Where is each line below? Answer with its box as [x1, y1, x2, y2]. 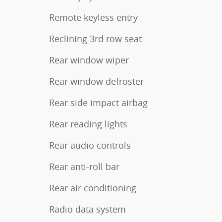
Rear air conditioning [49, 181, 136, 194]
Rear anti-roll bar [49, 160, 119, 172]
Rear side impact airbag [49, 96, 148, 109]
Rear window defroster [49, 75, 144, 87]
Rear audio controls [49, 139, 131, 151]
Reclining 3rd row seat [49, 32, 142, 45]
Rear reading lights [49, 117, 127, 130]
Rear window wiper [49, 54, 129, 66]
